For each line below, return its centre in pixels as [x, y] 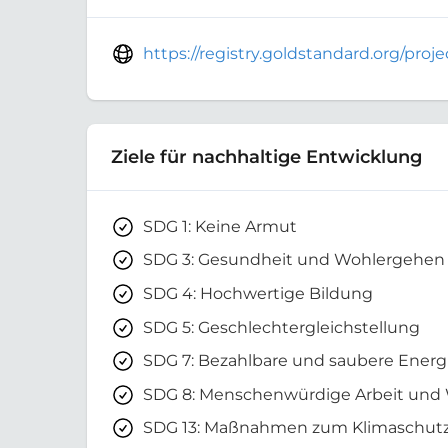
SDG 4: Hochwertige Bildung [258, 293]
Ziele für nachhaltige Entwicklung [266, 156]
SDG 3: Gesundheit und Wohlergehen [294, 260]
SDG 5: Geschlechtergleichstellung [281, 327]
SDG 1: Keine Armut [220, 226]
